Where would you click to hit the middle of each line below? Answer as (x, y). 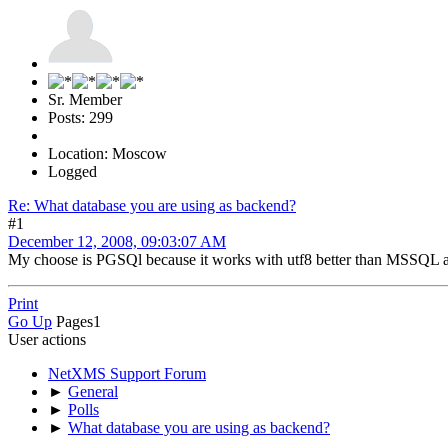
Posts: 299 (80, 117)
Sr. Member (85, 99)
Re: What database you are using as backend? (152, 205)
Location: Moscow (107, 153)
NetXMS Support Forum (127, 373)
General (93, 391)
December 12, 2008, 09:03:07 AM (117, 241)
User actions (47, 339)
